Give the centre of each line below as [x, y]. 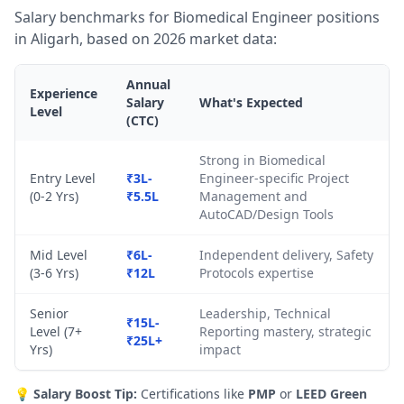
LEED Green [331, 394]
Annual [148, 84]
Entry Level [63, 178]
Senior [49, 313]
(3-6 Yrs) [54, 273]
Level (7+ [56, 331]
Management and [253, 196]
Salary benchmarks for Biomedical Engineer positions [197, 17]
